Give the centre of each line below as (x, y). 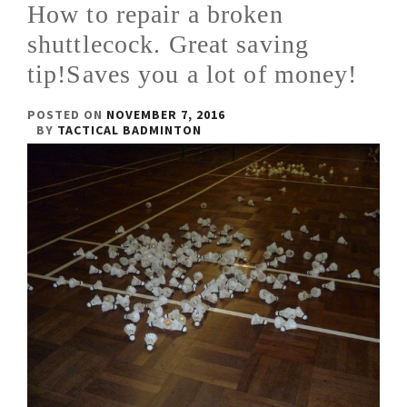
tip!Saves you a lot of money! (193, 74)
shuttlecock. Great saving (168, 44)
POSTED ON (67, 114)
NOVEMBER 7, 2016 (166, 114)
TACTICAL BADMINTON (129, 130)
